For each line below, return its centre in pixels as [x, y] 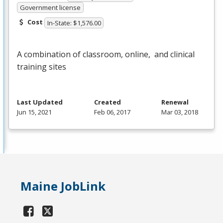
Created [107, 102]
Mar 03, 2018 [180, 112]
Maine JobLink [63, 186]
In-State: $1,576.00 [74, 23]
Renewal [175, 102]
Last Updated [40, 102]
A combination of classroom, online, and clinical [106, 55]
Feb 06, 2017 [112, 112]
